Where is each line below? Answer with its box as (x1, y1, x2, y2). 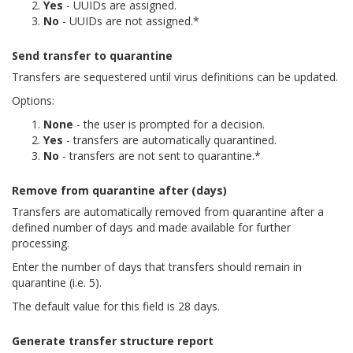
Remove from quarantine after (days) (12, 182, 227, 198)
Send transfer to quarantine (12, 47, 173, 63)
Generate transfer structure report (12, 333, 214, 348)
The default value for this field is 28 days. (12, 298, 220, 314)
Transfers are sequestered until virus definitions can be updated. (12, 69, 338, 84)
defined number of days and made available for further (12, 219, 291, 235)
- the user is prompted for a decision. (73, 116, 265, 132)
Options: (12, 92, 54, 108)
